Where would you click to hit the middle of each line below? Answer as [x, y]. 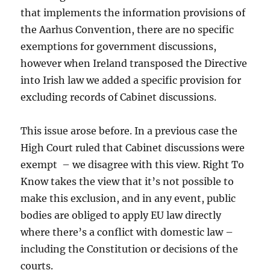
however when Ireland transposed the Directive [134, 63]
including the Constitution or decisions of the [130, 249]
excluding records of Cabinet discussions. [119, 97]
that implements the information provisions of [133, 13]
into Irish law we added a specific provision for [131, 80]
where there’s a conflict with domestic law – [127, 232]
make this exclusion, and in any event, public [128, 198]
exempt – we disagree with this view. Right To [133, 165]
